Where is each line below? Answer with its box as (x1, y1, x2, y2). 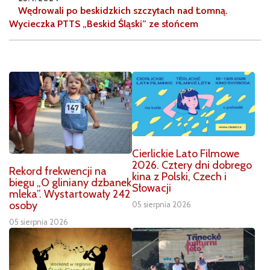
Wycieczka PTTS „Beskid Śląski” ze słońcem (9, 18, 198, 30)
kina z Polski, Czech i (132, 170, 227, 184)
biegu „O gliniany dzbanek (9, 176, 131, 190)
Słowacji (132, 181, 171, 195)
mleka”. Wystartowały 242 (9, 187, 130, 201)
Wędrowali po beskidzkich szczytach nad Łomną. (18, 5, 228, 17)
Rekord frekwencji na (9, 165, 107, 178)
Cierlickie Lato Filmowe (132, 147, 239, 161)
